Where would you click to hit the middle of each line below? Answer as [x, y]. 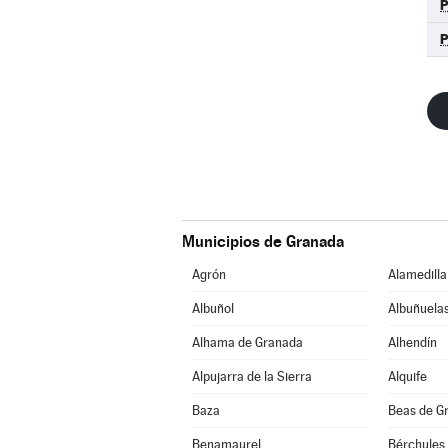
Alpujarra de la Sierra [251, 376]
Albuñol [212, 308]
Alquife [407, 376]
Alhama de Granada [247, 342]
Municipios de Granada [263, 241]
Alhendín [412, 342]
